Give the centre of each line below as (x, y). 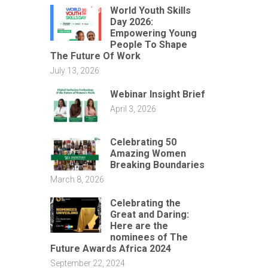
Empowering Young (153, 33)
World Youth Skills (150, 10)
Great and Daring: (149, 214)
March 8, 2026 (77, 179)
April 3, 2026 (133, 109)
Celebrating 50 (143, 142)
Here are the (139, 226)
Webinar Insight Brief (157, 94)
